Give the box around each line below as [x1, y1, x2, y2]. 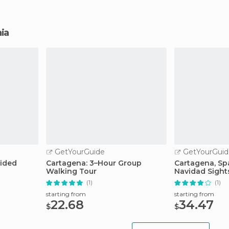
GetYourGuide [53, 147, 105, 156]
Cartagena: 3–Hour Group [46, 158, 142, 168]
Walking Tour [46, 167, 97, 176]
